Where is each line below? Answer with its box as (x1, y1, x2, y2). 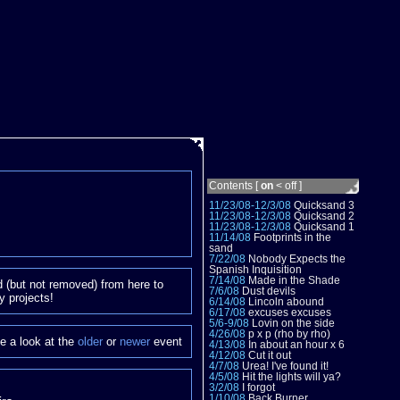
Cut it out (246, 349, 292, 361)
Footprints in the (251, 231, 332, 243)
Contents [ (209, 180, 262, 192)
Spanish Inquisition (209, 263, 303, 275)
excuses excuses (246, 306, 332, 318)
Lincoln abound (246, 296, 325, 307)
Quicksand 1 (291, 221, 355, 232)
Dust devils (239, 285, 296, 296)
